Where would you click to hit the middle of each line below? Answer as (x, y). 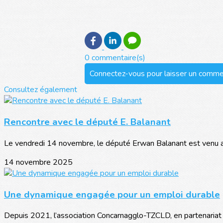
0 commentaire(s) (115, 58)
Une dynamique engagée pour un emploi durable (112, 194)
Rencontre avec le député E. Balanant (87, 122)
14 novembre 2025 (38, 162)
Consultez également (41, 90)
